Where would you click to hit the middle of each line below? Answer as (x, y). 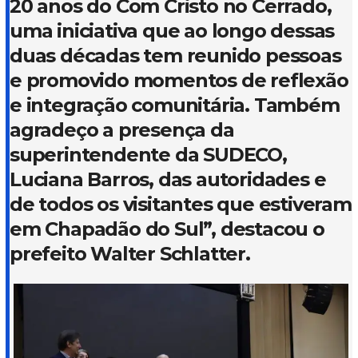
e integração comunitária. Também (175, 105)
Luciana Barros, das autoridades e (168, 179)
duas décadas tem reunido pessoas (175, 55)
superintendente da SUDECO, (148, 154)
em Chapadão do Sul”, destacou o (167, 229)
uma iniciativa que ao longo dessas (172, 30)
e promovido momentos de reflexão (179, 80)
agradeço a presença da (122, 129)
